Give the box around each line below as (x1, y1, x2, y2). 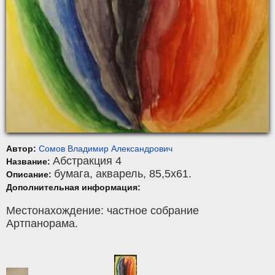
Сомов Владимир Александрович (39, 144, 172, 154)
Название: (6, 157, 53, 167)
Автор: (6, 144, 39, 154)
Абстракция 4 (53, 155, 122, 168)
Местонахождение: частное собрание (6, 204, 199, 217)
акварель (96, 168, 143, 180)
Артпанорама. (6, 217, 78, 230)
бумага (54, 168, 90, 180)
